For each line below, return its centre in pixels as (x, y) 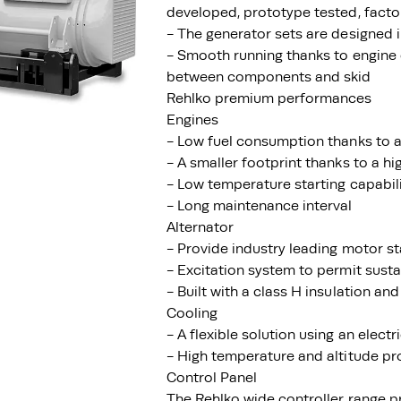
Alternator (200, 227)
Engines (193, 120)
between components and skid (269, 77)
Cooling (192, 313)
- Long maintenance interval (260, 206)
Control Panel (212, 378)
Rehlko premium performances (269, 98)
